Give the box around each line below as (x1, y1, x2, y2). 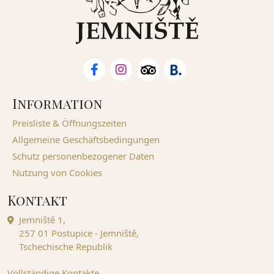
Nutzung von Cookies (12, 166, 102, 179)
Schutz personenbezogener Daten (12, 150, 154, 162)
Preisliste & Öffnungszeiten (12, 117, 127, 129)
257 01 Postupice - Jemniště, (19, 227, 139, 239)
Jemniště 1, (19, 213, 65, 226)
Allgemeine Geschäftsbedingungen (12, 133, 160, 146)
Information (12, 94, 102, 112)
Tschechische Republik (19, 240, 113, 253)
